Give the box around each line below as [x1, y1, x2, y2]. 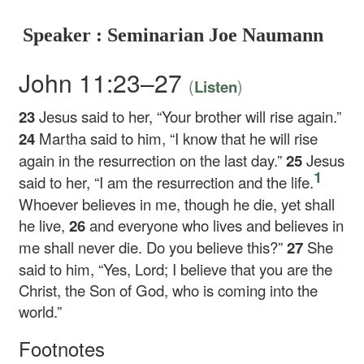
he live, [19, 214, 66, 236]
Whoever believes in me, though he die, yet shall [19, 193, 336, 214]
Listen [194, 76, 238, 97]
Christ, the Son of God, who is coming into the [19, 279, 318, 301]
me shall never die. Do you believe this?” [19, 236, 284, 258]
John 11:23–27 [19, 65, 189, 100]
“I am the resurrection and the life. [94, 171, 314, 193]
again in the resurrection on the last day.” [19, 149, 287, 171]
